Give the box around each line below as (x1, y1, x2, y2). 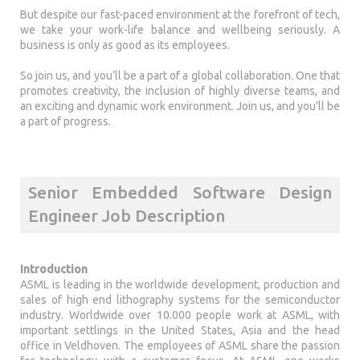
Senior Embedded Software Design (28, 182, 332, 202)
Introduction (20, 263, 88, 276)
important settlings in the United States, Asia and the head (20, 324, 340, 337)
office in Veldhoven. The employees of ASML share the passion (20, 339, 340, 353)
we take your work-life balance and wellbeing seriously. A (20, 23, 340, 36)
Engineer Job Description (28, 206, 225, 225)
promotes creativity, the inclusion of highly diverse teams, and (20, 84, 340, 97)
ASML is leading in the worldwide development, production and (20, 278, 340, 292)
